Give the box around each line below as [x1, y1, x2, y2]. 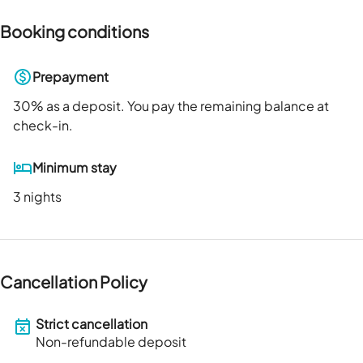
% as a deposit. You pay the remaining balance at [31, 97, 329, 115]
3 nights [13, 188, 62, 206]
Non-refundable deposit [36, 333, 186, 351]
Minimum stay [32, 159, 117, 177]
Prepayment [32, 68, 109, 86]
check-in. [13, 117, 73, 135]
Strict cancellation [36, 315, 147, 333]
